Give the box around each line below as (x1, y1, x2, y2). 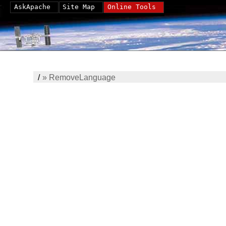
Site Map (63, 3, 95, 11)
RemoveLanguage (49, 73, 116, 82)
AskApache (14, 3, 50, 11)
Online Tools (107, 3, 156, 11)
